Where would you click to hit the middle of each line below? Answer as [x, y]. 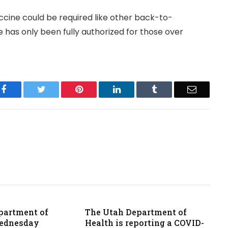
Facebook [24, 89]
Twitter [58, 89]
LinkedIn [137, 89]
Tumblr [170, 89]
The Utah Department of [136, 212]
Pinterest [98, 89]
